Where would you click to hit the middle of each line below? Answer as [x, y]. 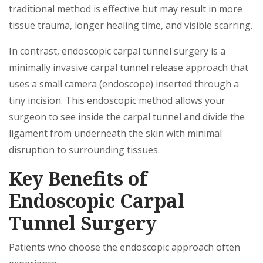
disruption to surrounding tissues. [84, 150]
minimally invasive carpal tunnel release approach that [129, 68]
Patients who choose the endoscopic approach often [124, 247]
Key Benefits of [78, 178]
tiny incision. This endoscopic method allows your [117, 100]
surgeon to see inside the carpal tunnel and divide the [127, 117]
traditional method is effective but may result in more [126, 9]
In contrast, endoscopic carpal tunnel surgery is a [117, 51]
